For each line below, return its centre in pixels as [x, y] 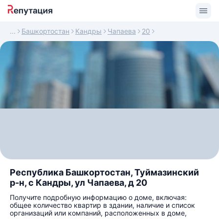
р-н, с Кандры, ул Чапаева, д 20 [78, 183]
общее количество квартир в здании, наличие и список [102, 205]
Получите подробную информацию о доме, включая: [98, 197]
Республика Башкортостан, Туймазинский [104, 172]
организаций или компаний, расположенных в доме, [98, 213]
